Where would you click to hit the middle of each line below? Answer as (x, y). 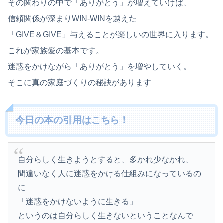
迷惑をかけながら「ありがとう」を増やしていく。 (100, 66)
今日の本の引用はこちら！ (72, 120)
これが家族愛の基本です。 (56, 50)
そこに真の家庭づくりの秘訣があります (80, 82)
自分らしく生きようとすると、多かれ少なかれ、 (106, 159)
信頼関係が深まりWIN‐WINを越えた (72, 18)
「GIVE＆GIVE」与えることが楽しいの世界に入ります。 (111, 34)
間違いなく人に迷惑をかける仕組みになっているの (110, 173)
